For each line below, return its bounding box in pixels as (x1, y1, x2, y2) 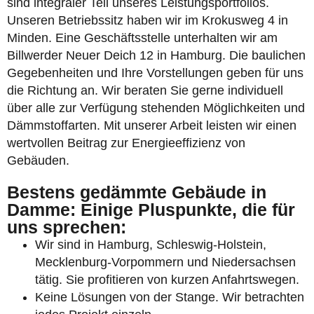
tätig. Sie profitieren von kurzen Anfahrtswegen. (35, 273, 299, 287)
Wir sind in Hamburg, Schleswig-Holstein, (35, 238, 266, 252)
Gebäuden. (7, 153, 69, 168)
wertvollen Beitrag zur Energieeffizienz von (7, 136, 245, 150)
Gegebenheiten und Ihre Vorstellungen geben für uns (7, 66, 303, 80)
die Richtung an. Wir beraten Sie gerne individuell (7, 83, 283, 97)
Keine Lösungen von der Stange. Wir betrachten (35, 290, 304, 304)
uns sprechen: (7, 217, 126, 237)
